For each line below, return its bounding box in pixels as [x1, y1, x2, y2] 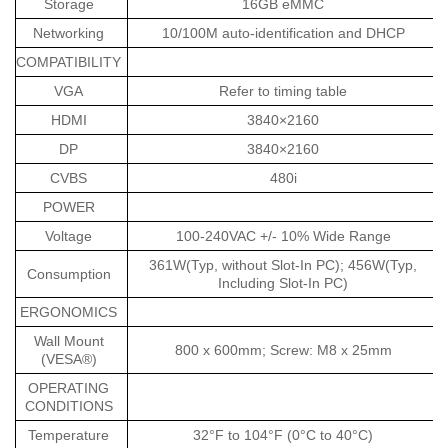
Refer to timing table [219, 83, 348, 100]
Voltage [45, 228, 93, 245]
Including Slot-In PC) [218, 275, 349, 292]
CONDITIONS [24, 398, 113, 415]
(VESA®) [40, 351, 97, 368]
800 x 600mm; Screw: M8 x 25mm [174, 342, 392, 359]
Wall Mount [33, 333, 104, 350]
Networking [33, 25, 105, 42]
